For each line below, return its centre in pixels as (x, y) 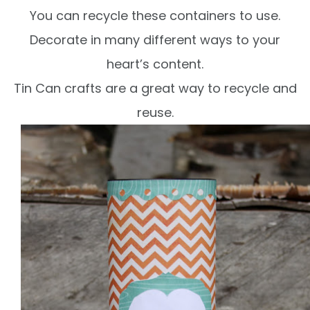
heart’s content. (155, 64)
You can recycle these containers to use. (155, 16)
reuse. (155, 113)
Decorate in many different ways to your (155, 40)
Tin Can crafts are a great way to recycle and (155, 89)
